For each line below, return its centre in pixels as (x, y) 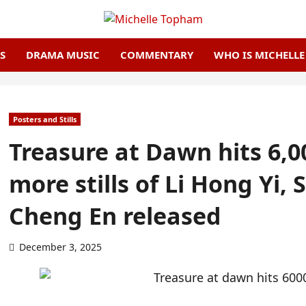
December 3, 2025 (61, 247)
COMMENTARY (157, 55)
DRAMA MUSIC (63, 55)
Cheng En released (115, 216)
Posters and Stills (45, 120)
